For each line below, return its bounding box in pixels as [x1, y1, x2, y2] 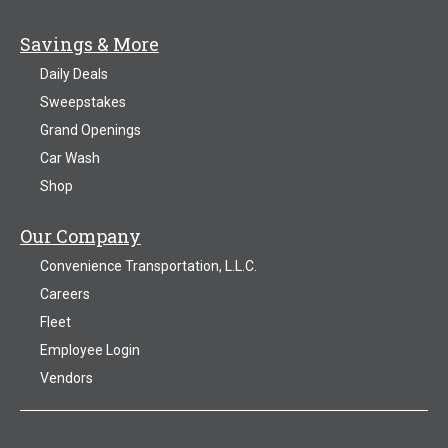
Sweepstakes [40, 94, 126, 111]
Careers [40, 286, 90, 303]
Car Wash [40, 150, 100, 167]
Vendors [40, 370, 93, 387]
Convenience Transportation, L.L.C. [40, 258, 257, 275]
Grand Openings [40, 122, 141, 139]
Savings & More [20, 32, 159, 57]
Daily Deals [40, 66, 108, 83]
